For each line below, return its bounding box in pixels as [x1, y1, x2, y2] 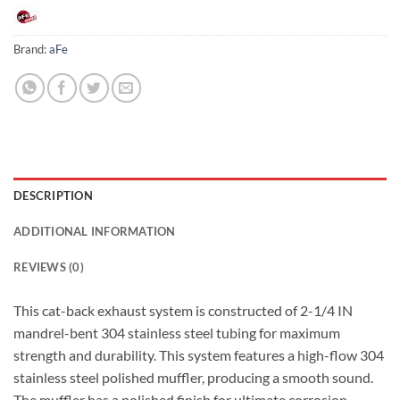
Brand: [13, 41, 49, 56]
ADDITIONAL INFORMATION [13, 223, 176, 238]
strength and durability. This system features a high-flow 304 [13, 346, 384, 363]
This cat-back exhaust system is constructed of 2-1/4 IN [13, 301, 353, 319]
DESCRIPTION [13, 187, 93, 203]
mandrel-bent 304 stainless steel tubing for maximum [13, 323, 340, 341]
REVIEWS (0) [13, 259, 84, 274]
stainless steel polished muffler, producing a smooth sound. [13, 368, 373, 386]
